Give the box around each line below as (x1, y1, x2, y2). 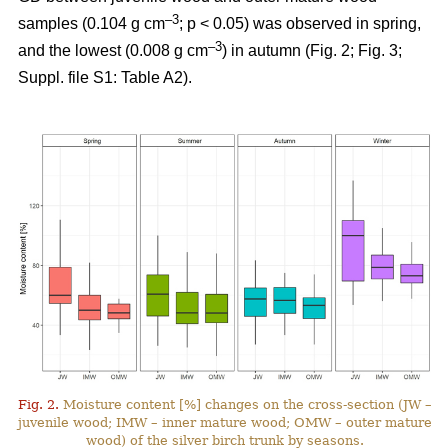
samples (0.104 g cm (18, 15, 165, 33)
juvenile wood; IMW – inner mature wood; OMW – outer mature (18, 414, 433, 430)
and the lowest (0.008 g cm (18, 42, 208, 60)
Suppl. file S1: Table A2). (18, 69, 192, 87)
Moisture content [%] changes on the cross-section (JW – (59, 396, 433, 412)
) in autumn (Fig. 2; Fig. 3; (222, 42, 402, 60)
